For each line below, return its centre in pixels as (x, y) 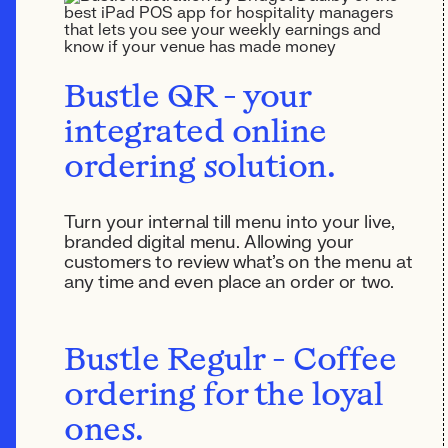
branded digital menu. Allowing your (209, 242)
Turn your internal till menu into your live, (229, 222)
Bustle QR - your (187, 99)
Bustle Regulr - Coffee (230, 362)
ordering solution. (199, 169)
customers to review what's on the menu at (238, 262)
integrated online (195, 134)
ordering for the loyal (223, 397)
